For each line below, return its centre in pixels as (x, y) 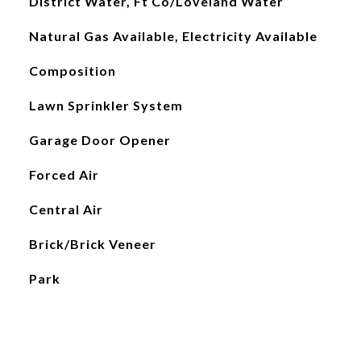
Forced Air (64, 174)
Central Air (66, 209)
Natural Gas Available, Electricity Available (173, 36)
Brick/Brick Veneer (92, 244)
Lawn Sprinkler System (106, 105)
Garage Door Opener (100, 140)
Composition (72, 71)
